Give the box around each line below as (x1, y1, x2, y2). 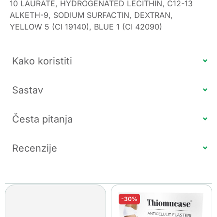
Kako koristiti (12, 55, 72, 67)
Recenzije (12, 142, 57, 154)
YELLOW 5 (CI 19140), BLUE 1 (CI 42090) (10, 21, 162, 31)
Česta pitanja (12, 113, 73, 125)
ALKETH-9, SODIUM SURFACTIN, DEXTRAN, (10, 10, 173, 20)
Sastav (12, 84, 43, 96)
